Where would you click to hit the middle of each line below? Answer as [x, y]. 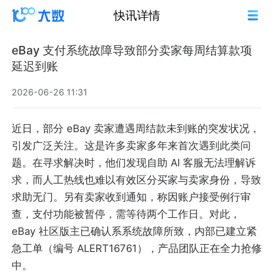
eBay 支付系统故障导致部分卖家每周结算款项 [132, 50]
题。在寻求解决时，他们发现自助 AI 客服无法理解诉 [134, 163]
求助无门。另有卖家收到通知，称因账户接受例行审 [131, 197]
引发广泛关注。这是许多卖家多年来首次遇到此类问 [131, 146]
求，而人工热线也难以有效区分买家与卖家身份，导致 [137, 180]
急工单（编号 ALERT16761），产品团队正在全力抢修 [137, 249]
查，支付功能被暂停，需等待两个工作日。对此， [126, 214]
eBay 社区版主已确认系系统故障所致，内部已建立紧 [135, 231]
